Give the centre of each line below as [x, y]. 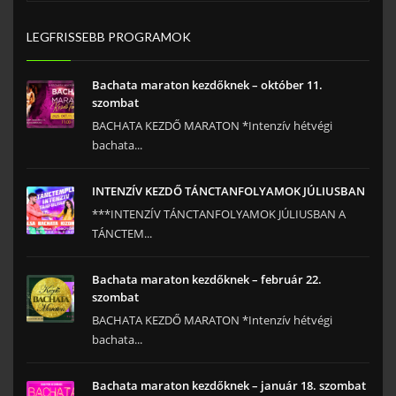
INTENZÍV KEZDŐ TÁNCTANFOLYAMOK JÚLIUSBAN [228, 191]
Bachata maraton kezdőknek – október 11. [207, 85]
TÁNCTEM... [122, 234]
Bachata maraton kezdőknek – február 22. [207, 280]
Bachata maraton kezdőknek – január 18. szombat [229, 386]
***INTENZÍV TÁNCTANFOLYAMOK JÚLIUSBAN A [219, 214]
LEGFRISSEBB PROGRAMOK [109, 37]
